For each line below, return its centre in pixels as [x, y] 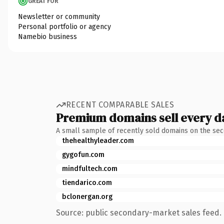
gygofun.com [83, 154]
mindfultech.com [90, 168]
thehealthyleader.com [98, 140]
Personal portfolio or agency [64, 26]
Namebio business [47, 36]
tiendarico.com [87, 182]
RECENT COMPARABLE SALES [120, 105]
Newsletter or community [59, 16]
